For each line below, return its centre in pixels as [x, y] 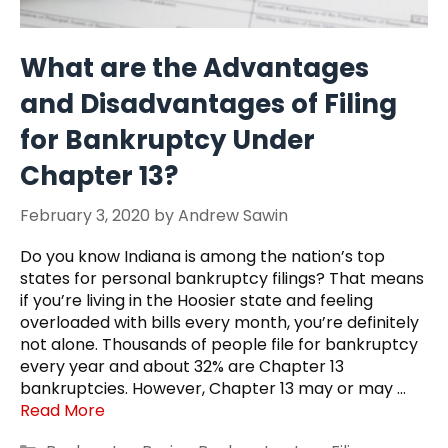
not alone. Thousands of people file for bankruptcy [219, 345]
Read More [62, 411]
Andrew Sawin [233, 216]
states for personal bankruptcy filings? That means [222, 279]
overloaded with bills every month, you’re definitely [219, 323]
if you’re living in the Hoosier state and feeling [196, 301]
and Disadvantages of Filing [208, 104]
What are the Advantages [194, 68]
